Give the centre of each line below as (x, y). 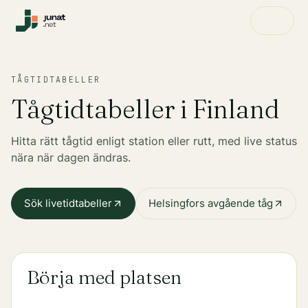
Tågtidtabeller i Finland (145, 109)
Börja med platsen (104, 277)
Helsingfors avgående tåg (210, 203)
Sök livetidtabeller (68, 203)
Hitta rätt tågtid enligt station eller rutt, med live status (154, 141)
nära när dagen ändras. (71, 157)
